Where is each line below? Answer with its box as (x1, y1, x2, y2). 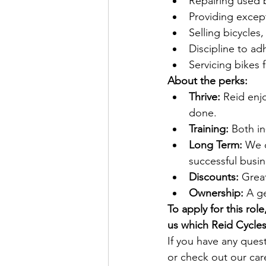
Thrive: (189, 90, 223, 103)
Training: (189, 122, 232, 135)
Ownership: (189, 186, 243, 199)
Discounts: (189, 170, 239, 183)
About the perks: (167, 74, 248, 87)
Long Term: (189, 138, 242, 151)
